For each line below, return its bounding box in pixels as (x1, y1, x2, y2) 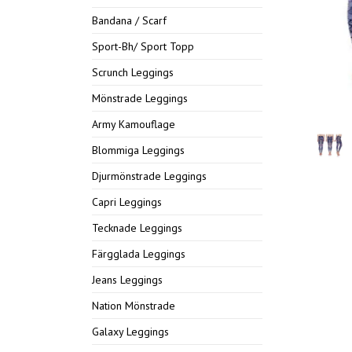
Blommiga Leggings (92, 143, 185, 157)
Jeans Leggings (92, 273, 163, 287)
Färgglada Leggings (92, 247, 185, 261)
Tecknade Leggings (92, 221, 182, 235)
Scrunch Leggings (92, 65, 174, 79)
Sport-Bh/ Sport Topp (92, 39, 194, 53)
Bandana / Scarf (92, 13, 167, 27)
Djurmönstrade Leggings (92, 169, 207, 183)
